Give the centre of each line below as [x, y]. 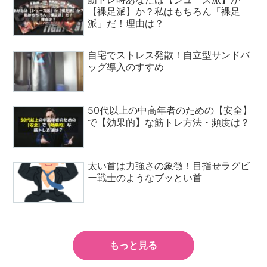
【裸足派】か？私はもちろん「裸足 [164, 11]
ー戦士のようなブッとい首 [145, 178]
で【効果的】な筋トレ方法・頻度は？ [169, 122]
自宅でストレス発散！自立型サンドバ [169, 55]
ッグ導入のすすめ [126, 66]
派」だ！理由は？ [126, 23]
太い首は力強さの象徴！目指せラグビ [169, 166]
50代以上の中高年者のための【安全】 [170, 110]
